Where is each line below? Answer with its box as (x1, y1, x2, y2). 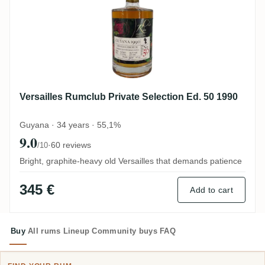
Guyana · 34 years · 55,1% (20, 119, 121, 130)
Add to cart (190, 185, 233, 195)
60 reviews (51, 140, 91, 150)
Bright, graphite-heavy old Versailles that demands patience (20, 156, 242, 166)
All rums (27, 226, 61, 235)
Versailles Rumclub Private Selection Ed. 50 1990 (20, 92, 238, 102)
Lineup (63, 226, 90, 235)
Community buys (92, 226, 157, 235)
